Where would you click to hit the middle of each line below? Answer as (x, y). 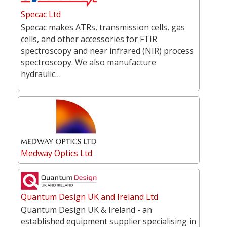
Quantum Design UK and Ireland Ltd (89, 196)
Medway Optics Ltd (56, 153)
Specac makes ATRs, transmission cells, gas (103, 27)
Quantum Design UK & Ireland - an (86, 210)
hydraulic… (41, 74)
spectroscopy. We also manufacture (88, 62)
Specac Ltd (41, 14)
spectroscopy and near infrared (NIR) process (107, 50)
